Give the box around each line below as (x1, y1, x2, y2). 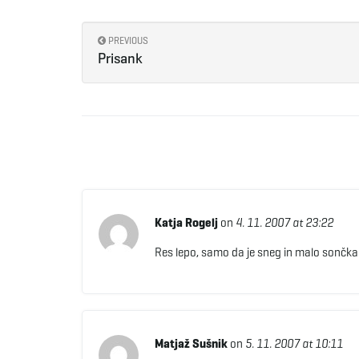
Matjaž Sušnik (154, 336, 228, 351)
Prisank (98, 49, 143, 67)
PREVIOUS (106, 34, 148, 46)
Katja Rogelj (154, 215, 218, 230)
